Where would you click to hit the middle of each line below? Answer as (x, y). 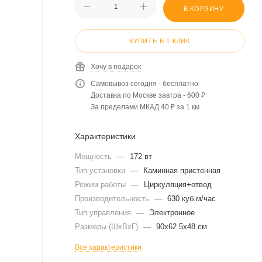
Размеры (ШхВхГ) (108, 226)
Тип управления (104, 212)
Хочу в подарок (116, 66)
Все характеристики (108, 247)
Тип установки (101, 170)
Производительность (113, 198)
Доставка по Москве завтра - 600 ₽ (148, 95)
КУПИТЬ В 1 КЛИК (160, 41)
